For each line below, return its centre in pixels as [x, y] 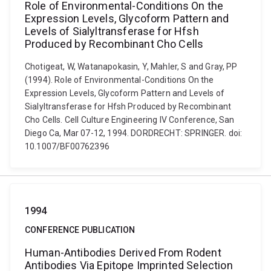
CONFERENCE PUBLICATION [80, 230]
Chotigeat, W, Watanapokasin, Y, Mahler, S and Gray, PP [131, 67]
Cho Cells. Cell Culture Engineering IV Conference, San [130, 120]
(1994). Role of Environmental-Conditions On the [119, 80]
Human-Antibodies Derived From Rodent [123, 253]
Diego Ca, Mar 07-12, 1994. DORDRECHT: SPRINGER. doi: [134, 133]
